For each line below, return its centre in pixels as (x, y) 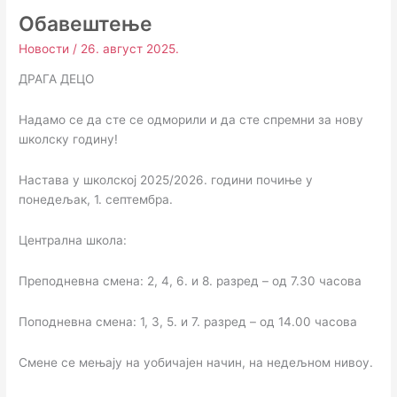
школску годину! (69, 140)
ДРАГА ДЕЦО (57, 79)
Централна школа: (73, 241)
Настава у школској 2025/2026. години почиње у (166, 180)
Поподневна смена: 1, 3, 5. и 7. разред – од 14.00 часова (188, 322)
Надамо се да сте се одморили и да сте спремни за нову (191, 120)
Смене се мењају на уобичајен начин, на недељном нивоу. (196, 363)
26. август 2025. (130, 48)
